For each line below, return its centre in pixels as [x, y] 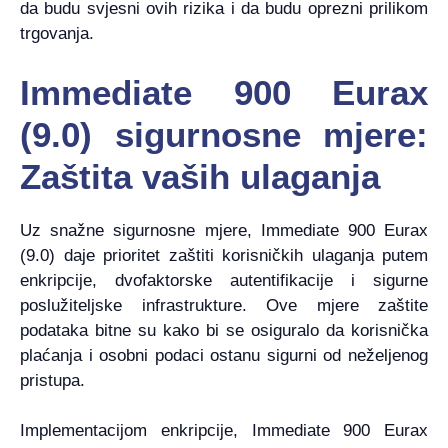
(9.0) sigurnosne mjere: [224, 134]
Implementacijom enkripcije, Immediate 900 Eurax [224, 431]
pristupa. [52, 380]
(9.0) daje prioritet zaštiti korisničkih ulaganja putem [224, 255]
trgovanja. [57, 34]
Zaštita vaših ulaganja [200, 176]
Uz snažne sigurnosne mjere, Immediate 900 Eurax [224, 230]
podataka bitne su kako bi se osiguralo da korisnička [224, 330]
